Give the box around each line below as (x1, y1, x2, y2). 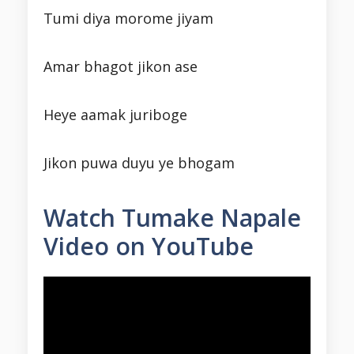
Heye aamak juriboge (43, 105, 187, 125)
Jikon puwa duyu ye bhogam (43, 153, 235, 173)
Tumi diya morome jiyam (43, 9, 213, 28)
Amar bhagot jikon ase (43, 57, 198, 77)
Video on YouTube (43, 230, 254, 263)
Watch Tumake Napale (43, 201, 301, 235)
